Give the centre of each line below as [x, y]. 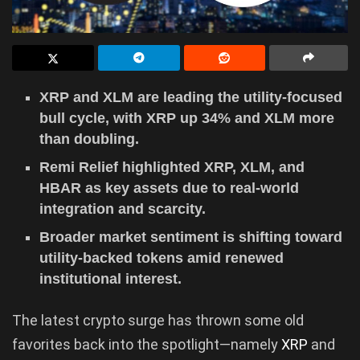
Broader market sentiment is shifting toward [191, 237]
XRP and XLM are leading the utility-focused [191, 97]
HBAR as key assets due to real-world [170, 188]
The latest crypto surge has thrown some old [158, 320]
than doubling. [90, 139]
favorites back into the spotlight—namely [147, 344]
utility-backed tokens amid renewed [162, 258]
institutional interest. [111, 278]
